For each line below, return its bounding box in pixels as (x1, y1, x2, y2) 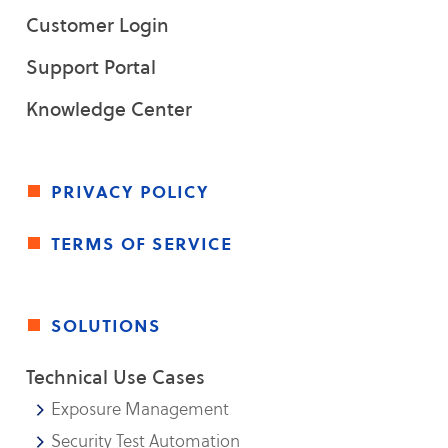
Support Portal (26, 54, 157, 80)
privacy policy (51, 177, 210, 205)
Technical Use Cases (26, 364, 206, 390)
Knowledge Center (26, 96, 193, 122)
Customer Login (26, 12, 170, 38)
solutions (51, 311, 162, 339)
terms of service (51, 229, 233, 257)
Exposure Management (51, 397, 230, 421)
